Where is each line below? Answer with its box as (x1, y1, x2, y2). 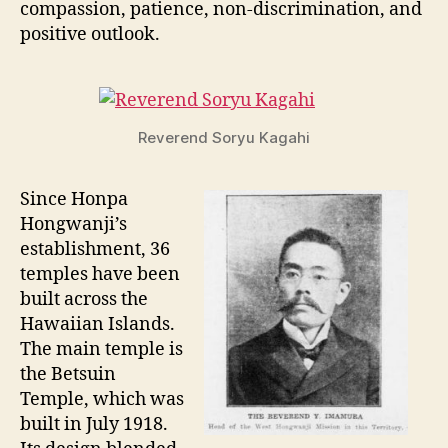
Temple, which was (20, 388, 184, 411)
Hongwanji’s (20, 213, 127, 236)
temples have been (20, 263, 180, 286)
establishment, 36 (20, 238, 170, 261)
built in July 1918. (20, 413, 168, 436)
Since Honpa (20, 188, 128, 211)
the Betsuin (20, 363, 116, 386)
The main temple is (20, 338, 183, 361)
